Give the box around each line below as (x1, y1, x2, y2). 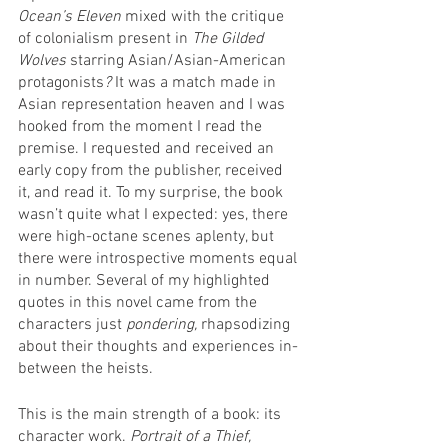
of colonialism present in (18, 28, 192, 49)
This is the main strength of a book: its (18, 404, 285, 425)
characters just (18, 314, 126, 335)
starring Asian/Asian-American (70, 50, 290, 71)
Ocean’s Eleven (18, 6, 125, 27)
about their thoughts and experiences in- (18, 336, 298, 357)
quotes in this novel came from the (18, 292, 261, 313)
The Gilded (192, 28, 267, 49)
